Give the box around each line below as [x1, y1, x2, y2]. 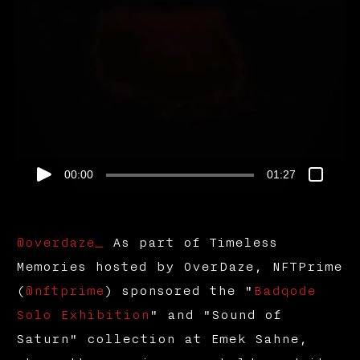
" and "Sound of [149, 307, 281, 322]
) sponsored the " [104, 283, 253, 298]
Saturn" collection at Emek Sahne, [15, 331, 308, 346]
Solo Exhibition [15, 307, 149, 322]
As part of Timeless [103, 235, 277, 250]
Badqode [252, 283, 316, 298]
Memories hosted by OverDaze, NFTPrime [15, 259, 342, 274]
